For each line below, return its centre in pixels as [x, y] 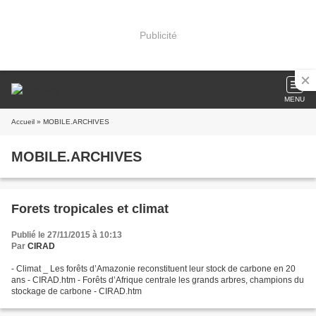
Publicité [158, 35]
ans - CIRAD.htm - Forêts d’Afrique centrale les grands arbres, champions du [44, 280]
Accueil [23, 122]
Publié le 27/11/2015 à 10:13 [67, 235]
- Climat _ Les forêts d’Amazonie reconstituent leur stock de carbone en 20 [153, 269]
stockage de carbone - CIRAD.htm [77, 291]
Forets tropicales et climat [90, 209]
